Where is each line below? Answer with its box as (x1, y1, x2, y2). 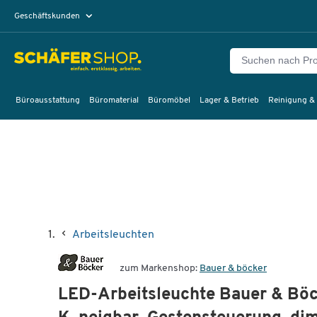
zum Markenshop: (120, 263, 200, 274)
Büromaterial (89, 96, 139, 105)
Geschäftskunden (14, 11, 82, 21)
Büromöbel (147, 96, 190, 105)
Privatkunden (21, 31, 72, 40)
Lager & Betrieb (199, 96, 259, 105)
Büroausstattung (16, 96, 81, 105)
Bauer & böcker (200, 263, 267, 274)
